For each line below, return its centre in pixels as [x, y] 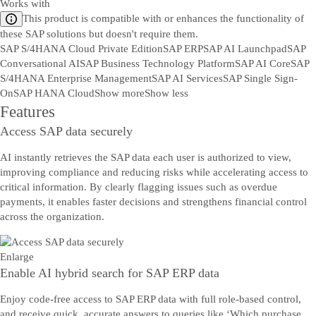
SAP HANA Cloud [54, 93]
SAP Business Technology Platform [157, 63]
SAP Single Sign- [260, 78]
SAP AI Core [263, 63]
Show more [120, 93]
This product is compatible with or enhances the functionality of [163, 18]
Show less [166, 93]
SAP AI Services [187, 78]
